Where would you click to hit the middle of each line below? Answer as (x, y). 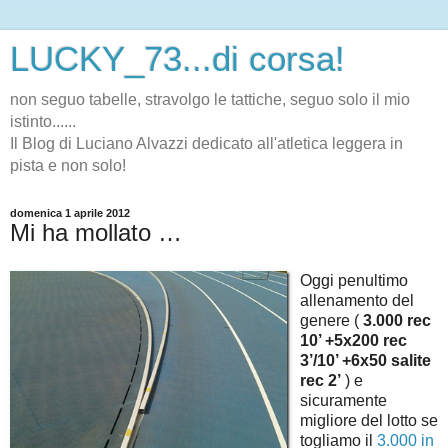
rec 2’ (320, 380)
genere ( (331, 320)
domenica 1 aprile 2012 (70, 213)
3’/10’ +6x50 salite (365, 360)
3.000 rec (397, 320)
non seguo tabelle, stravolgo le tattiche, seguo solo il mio (210, 99)
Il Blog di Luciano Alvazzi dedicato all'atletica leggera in (206, 143)
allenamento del (357, 300)
